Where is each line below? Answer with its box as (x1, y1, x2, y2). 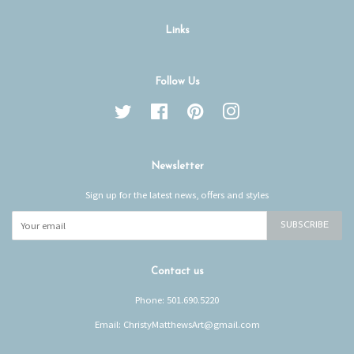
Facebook (168, 103, 211, 116)
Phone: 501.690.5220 (135, 292, 219, 306)
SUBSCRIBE (281, 220, 329, 230)
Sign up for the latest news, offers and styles (85, 187, 269, 201)
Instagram (239, 103, 283, 116)
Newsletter (150, 160, 204, 171)
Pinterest (204, 103, 239, 116)
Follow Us (154, 76, 200, 87)
